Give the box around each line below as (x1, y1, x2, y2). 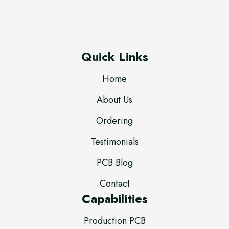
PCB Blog (96, 156, 133, 170)
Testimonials (90, 135, 139, 149)
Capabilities (81, 190, 148, 208)
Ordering (96, 114, 133, 128)
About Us (97, 93, 132, 107)
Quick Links (81, 48, 148, 66)
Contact (99, 177, 130, 191)
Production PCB (83, 214, 146, 228)
